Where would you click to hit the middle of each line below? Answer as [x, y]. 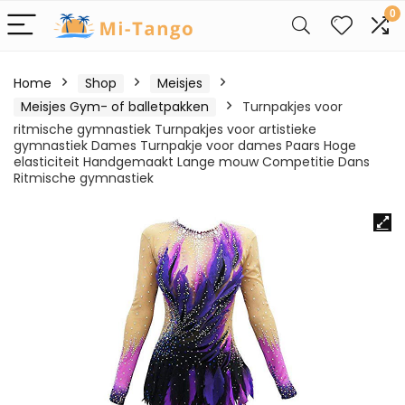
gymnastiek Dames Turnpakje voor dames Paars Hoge [185, 146]
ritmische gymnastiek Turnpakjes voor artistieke [165, 129]
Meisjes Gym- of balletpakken [115, 107]
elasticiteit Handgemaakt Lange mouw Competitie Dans [192, 162]
